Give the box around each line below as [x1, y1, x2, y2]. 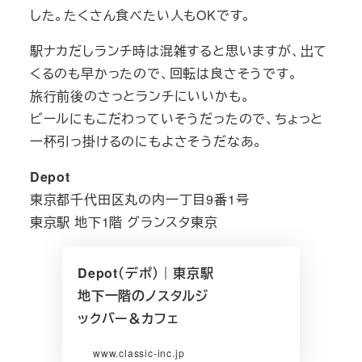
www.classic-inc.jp [92, 346, 185, 360]
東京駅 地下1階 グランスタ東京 [29, 213, 218, 232]
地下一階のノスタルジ [77, 286, 208, 305]
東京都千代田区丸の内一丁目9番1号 [29, 190, 250, 209]
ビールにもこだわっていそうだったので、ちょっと [29, 109, 324, 128]
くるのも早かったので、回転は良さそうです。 [29, 64, 298, 83]
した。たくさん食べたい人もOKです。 [29, 6, 252, 25]
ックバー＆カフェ [77, 309, 179, 328]
